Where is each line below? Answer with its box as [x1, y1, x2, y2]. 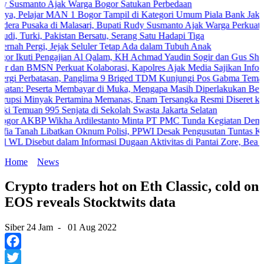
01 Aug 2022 [68, 222, 117, 233]
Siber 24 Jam [5, 222, 53, 233]
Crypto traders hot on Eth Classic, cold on [5, 179, 259, 194]
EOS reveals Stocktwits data [5, 194, 176, 210]
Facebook [5, 252, 41, 263]
